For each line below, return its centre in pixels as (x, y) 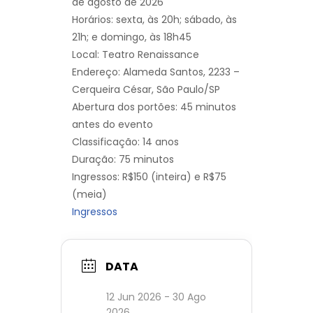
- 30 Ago (184, 297)
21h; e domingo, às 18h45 (132, 37)
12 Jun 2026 (134, 297)
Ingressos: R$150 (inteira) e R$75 (149, 177)
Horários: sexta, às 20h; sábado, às (154, 20)
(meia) (89, 195)
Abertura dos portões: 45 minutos (154, 107)
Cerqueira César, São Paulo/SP (146, 90)
